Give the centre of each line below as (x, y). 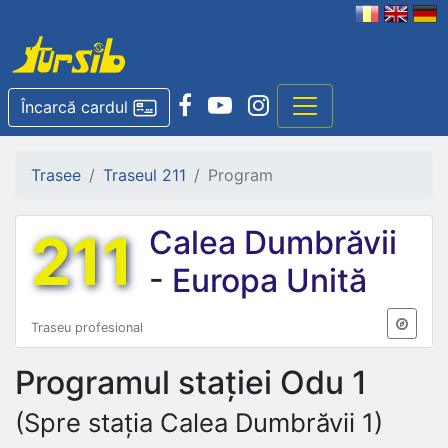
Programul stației (147, 382)
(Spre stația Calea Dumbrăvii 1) (199, 422)
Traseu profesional (87, 327)
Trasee (56, 174)
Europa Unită (265, 280)
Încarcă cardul (74, 106)
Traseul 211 (144, 174)
